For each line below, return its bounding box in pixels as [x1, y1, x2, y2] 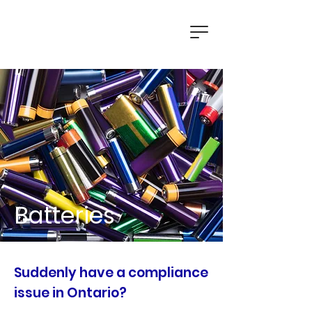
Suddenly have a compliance [14, 263, 208, 282]
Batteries [14, 199, 115, 232]
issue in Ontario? [14, 283, 127, 302]
